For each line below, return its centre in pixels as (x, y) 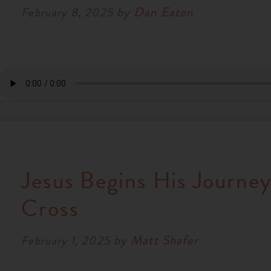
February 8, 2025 (67, 12)
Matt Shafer (165, 240)
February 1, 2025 (66, 241)
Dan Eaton (163, 12)
